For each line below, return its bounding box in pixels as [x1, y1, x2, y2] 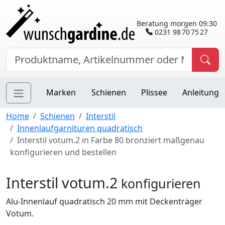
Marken [46, 87, 76, 98]
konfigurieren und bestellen [10, 147, 117, 158]
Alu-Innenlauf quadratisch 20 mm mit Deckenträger [6, 196, 202, 207]
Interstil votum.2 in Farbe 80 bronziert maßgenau [17, 135, 204, 146]
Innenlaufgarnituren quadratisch [17, 123, 143, 134]
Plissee [141, 87, 167, 98]
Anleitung [182, 87, 219, 98]
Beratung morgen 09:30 [137, 18, 217, 28]
